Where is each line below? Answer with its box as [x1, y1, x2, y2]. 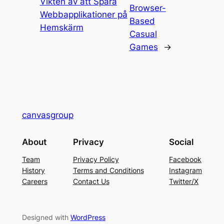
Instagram [169, 166, 202, 175]
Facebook [169, 155, 202, 164]
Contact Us [72, 177, 109, 186]
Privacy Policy [72, 155, 119, 164]
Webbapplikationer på [39, 9, 127, 19]
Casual [129, 28, 157, 39]
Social [169, 137, 194, 147]
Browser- [129, 2, 166, 13]
